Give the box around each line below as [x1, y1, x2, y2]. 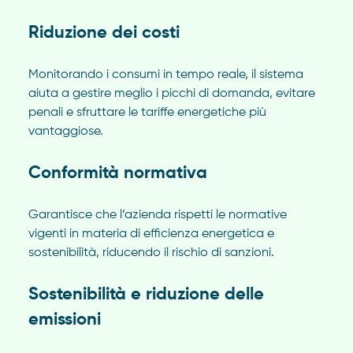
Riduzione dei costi [28, 24, 180, 43]
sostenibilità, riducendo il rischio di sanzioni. [28, 247, 274, 260]
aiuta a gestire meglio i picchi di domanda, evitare [28, 87, 315, 101]
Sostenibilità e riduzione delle [28, 286, 264, 304]
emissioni [28, 311, 101, 329]
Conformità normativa [28, 165, 207, 183]
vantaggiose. [28, 125, 103, 139]
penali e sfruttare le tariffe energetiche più [28, 106, 266, 120]
